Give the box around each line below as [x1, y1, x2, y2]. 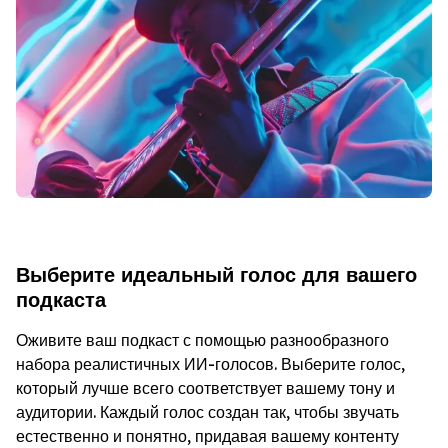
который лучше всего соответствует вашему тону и [16, 377, 395, 398]
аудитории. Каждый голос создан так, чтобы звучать [16, 401, 399, 422]
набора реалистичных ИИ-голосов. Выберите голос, [16, 353, 405, 374]
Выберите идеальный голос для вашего [16, 261, 417, 287]
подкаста [16, 286, 106, 312]
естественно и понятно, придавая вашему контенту [16, 425, 399, 446]
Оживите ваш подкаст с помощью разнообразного [16, 329, 389, 350]
